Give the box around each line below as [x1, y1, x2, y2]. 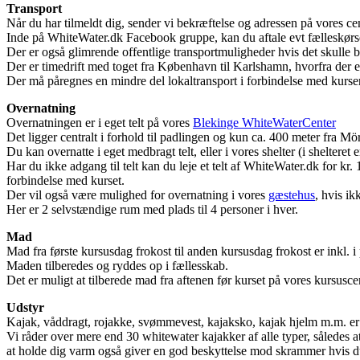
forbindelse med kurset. [6, 173, 125, 187]
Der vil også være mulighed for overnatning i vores [6, 187, 268, 202]
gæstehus [268, 187, 315, 202]
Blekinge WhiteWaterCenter [193, 115, 336, 129]
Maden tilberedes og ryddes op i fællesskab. [6, 258, 228, 272]
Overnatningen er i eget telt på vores [6, 115, 193, 129]
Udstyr [6, 300, 44, 314]
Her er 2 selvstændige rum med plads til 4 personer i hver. [6, 202, 298, 216]
